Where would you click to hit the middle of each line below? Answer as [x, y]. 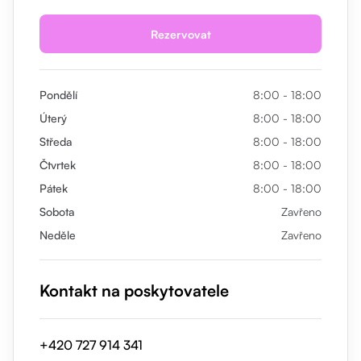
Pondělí [58, 95]
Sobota [57, 212]
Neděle [58, 235]
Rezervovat [180, 34]
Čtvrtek [58, 165]
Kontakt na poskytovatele [134, 290]
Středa [56, 141]
